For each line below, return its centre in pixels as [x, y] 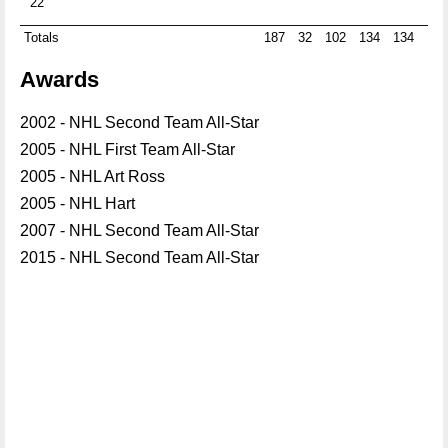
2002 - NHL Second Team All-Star [139, 122]
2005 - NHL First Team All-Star [127, 149]
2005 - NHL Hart [77, 203]
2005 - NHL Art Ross [92, 176]
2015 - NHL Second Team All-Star [139, 257]
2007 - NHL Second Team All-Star [139, 230]
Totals [41, 37]
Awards [59, 79]
